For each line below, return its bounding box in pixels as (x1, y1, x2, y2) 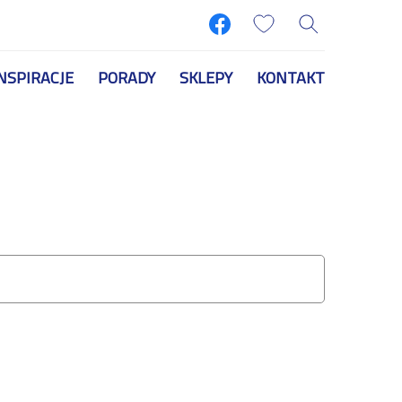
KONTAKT (256, 66, 325, 91)
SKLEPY (179, 66, 232, 91)
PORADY (97, 66, 155, 91)
